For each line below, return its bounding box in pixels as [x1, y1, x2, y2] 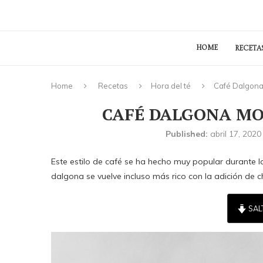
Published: [165, 129, 208, 140]
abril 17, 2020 [210, 129, 261, 140]
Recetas [98, 81, 128, 91]
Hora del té [151, 81, 191, 91]
